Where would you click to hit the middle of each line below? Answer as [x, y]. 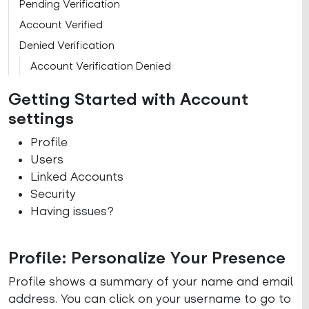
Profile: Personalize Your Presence [147, 258]
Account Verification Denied [101, 66]
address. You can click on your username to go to [150, 299]
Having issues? [72, 211]
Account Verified [61, 25]
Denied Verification [67, 46]
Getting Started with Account [128, 99]
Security [53, 194]
